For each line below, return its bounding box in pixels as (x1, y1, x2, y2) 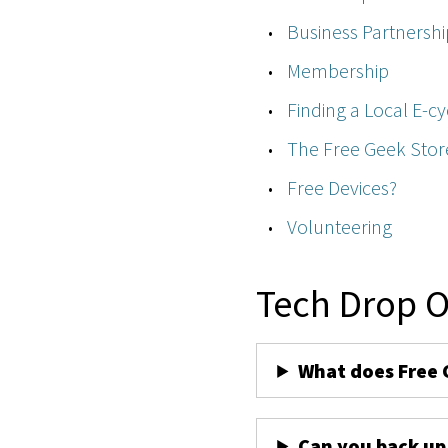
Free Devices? (287, 175, 398, 200)
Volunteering (287, 214, 393, 239)
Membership (287, 58, 390, 83)
